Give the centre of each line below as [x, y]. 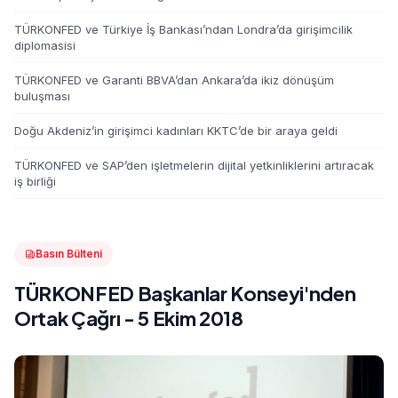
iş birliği [35, 181]
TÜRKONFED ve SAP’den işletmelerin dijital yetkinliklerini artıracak [194, 165]
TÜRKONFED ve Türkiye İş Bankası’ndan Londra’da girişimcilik [183, 29]
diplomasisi [45, 45]
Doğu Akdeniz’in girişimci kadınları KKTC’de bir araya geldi [176, 131]
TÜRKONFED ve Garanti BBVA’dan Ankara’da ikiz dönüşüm [174, 80]
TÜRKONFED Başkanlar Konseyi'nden [185, 293]
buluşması [42, 96]
